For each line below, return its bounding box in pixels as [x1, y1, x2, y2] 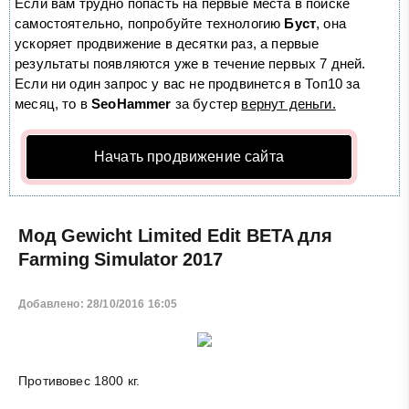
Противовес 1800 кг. [18, 373, 141, 389]
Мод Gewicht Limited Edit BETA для [18, 225, 332, 246]
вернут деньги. [241, 95, 336, 111]
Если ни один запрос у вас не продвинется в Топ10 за [15, 75, 361, 91]
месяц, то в [15, 95, 92, 111]
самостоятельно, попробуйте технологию [15, 15, 285, 31]
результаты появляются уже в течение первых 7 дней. [15, 55, 366, 71]
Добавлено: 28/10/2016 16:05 [18, 298, 178, 311]
